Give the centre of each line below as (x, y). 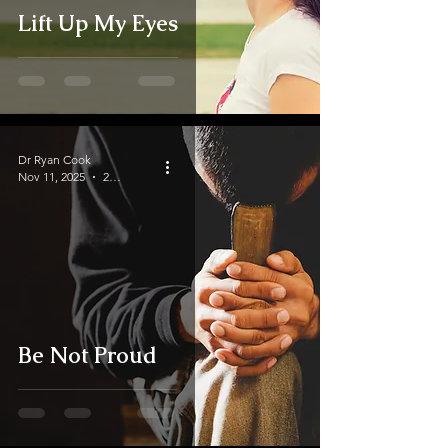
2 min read (115, 176)
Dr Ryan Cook (54, 159)
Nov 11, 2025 (51, 176)
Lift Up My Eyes (98, 23)
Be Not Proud (87, 355)
